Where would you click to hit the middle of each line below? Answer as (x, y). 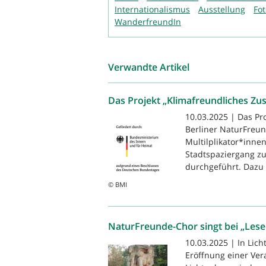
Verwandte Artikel (149, 67)
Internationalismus (152, 9)
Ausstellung (222, 9)
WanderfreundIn (148, 22)
